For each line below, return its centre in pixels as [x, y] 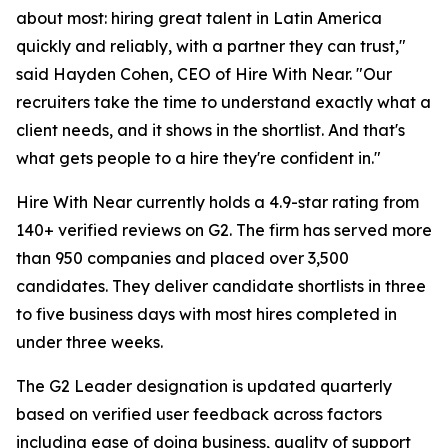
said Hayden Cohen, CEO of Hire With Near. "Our [204, 74]
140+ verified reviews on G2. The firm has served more [224, 230]
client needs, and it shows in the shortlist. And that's [210, 130]
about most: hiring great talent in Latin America [199, 18]
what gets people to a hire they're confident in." [198, 158]
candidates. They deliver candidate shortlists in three [221, 286]
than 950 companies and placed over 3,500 [182, 258]
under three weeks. [89, 342]
